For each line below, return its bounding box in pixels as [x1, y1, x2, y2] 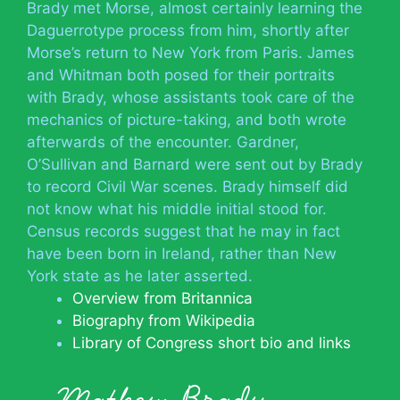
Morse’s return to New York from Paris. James [27, 44, 354, 62]
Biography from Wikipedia [72, 312, 255, 329]
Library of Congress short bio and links [72, 334, 351, 352]
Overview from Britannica [72, 289, 253, 307]
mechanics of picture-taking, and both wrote [27, 111, 346, 129]
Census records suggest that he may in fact [27, 222, 340, 240]
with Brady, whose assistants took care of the [27, 88, 354, 106]
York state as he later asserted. [27, 267, 253, 285]
